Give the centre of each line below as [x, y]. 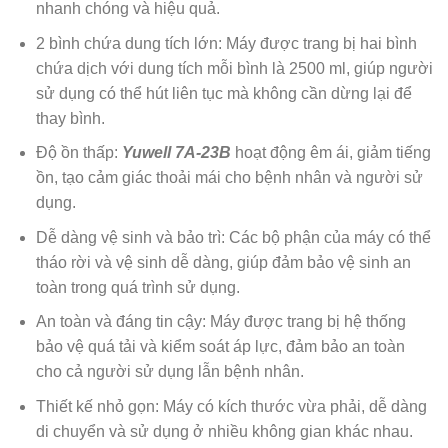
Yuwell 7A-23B [176, 153]
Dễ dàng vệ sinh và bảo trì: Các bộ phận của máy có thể [233, 237]
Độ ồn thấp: [78, 153]
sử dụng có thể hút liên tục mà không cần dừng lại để [223, 93]
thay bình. [70, 118]
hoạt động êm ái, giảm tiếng [330, 153]
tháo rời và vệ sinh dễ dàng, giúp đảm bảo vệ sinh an [223, 262]
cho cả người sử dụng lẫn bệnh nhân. [169, 372]
